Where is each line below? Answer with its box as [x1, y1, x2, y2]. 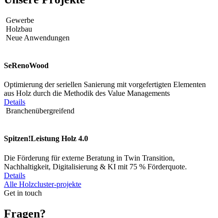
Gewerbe [4, 16, 34, 24]
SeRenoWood [4, 61, 49, 70]
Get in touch [4, 188, 42, 197]
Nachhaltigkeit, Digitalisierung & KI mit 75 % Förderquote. [4, 162, 187, 171]
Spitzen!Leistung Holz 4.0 [4, 134, 88, 143]
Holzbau [4, 24, 32, 33]
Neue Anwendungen [4, 33, 70, 42]
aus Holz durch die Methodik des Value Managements [4, 89, 170, 98]
